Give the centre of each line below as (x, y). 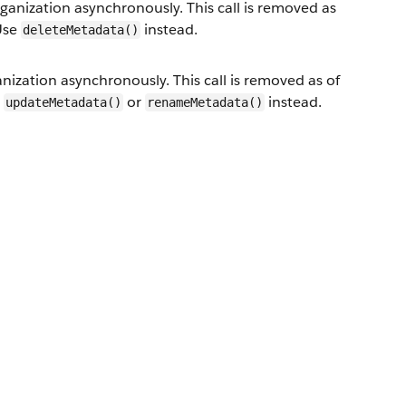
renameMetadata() (205, 102)
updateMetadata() (63, 102)
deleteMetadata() (81, 30)
